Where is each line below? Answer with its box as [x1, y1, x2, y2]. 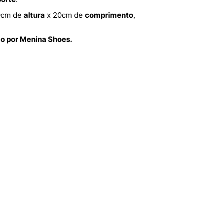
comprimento [85, 10, 133, 20]
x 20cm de [45, 10, 85, 20]
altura [24, 10, 45, 20]
